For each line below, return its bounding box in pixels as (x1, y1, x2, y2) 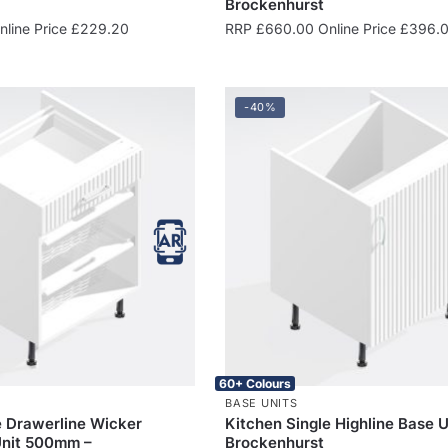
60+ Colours (219, 375, 292, 391)
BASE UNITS (225, 395, 298, 410)
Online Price (314, 19, 401, 37)
